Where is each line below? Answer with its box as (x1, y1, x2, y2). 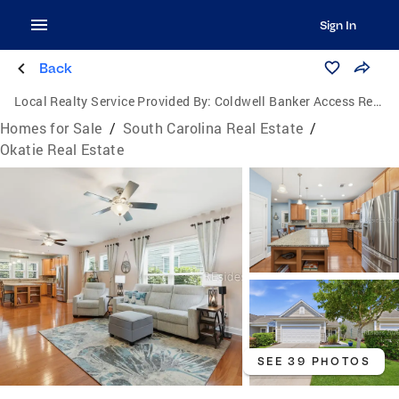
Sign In (319, 18, 356, 32)
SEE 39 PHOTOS (256, 354, 370, 368)
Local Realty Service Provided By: (14, 93, 212, 110)
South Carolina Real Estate (123, 118, 304, 137)
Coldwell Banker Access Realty (214, 93, 373, 110)
